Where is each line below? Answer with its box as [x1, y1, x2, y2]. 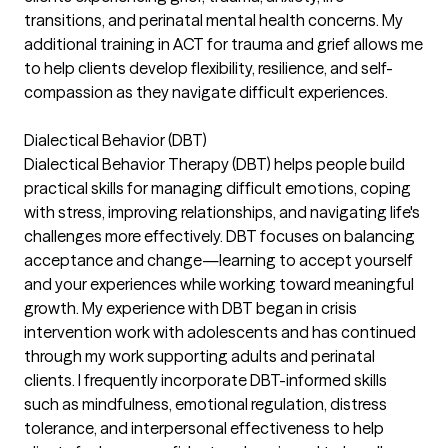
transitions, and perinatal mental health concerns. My [24, 10, 403, 30]
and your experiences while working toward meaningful [24, 274, 414, 294]
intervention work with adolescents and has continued [24, 322, 416, 342]
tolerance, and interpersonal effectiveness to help [24, 418, 384, 438]
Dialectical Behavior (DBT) [24, 130, 207, 150]
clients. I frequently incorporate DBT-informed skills [24, 370, 387, 390]
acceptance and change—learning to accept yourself [24, 250, 413, 270]
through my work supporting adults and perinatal [24, 346, 375, 366]
